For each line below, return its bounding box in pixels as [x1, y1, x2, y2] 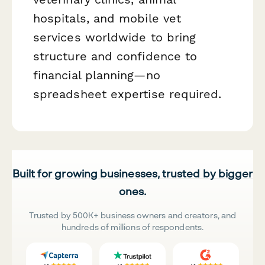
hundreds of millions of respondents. [62, 222, 203, 232]
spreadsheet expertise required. [33, 87, 222, 102]
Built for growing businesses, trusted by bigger [12, 167, 253, 180]
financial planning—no [33, 68, 160, 83]
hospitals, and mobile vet [33, 11, 182, 26]
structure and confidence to [33, 49, 198, 64]
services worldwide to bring [33, 30, 196, 45]
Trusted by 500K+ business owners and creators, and [29, 210, 236, 221]
